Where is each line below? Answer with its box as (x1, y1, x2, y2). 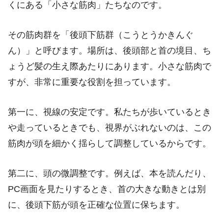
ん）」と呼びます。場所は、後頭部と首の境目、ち (8, 46, 211, 56)
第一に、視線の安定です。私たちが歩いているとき (8, 107, 211, 117)
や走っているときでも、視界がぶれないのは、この (8, 122, 211, 133)
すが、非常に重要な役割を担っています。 (8, 77, 176, 87)
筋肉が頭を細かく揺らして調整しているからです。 (8, 138, 211, 148)
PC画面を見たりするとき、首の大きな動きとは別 (8, 184, 206, 194)
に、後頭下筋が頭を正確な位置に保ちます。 (8, 199, 185, 210)
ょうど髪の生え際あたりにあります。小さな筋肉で (8, 61, 211, 72)
